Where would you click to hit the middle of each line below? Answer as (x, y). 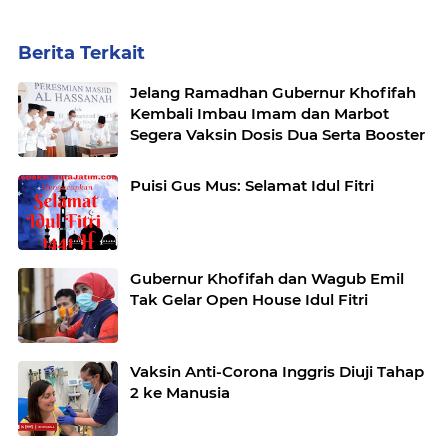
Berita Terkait (81, 53)
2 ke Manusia (180, 393)
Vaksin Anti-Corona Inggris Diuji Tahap (277, 372)
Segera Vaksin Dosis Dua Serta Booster (277, 135)
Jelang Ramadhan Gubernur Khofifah (201, 93)
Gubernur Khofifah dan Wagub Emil (267, 279)
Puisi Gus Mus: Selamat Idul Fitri (252, 186)
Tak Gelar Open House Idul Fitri (249, 300)
